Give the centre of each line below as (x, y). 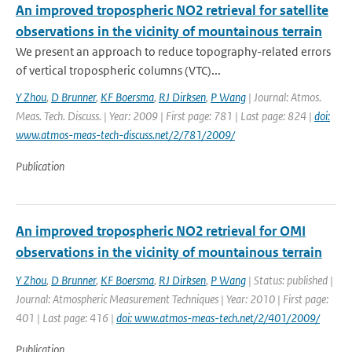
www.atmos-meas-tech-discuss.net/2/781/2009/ (125, 135)
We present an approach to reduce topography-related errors (173, 51)
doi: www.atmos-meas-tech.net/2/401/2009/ (218, 318)
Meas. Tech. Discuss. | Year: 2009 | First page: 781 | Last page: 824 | (165, 116)
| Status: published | (290, 280)
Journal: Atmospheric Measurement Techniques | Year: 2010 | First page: (172, 299)
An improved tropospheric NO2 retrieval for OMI (161, 231)
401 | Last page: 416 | (66, 318)
